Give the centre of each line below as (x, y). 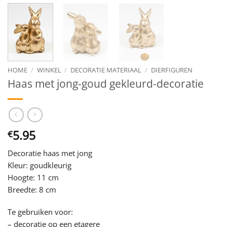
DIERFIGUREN (172, 70)
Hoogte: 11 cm (33, 178)
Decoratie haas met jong (50, 153)
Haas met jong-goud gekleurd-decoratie (106, 84)
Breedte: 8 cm (32, 190)
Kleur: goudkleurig (40, 165)
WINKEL (49, 70)
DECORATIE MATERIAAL (106, 70)
